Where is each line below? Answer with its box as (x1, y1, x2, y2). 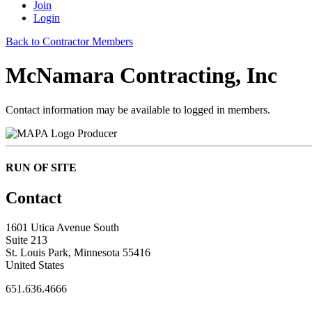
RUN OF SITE (6, 162, 77, 174)
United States (6, 259, 64, 272)
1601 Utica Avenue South (6, 221, 119, 234)
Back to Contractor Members (6, 36, 133, 47)
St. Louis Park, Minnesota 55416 (6, 247, 150, 259)
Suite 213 (6, 234, 47, 247)
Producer (77, 127, 117, 139)
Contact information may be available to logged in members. (6, 103, 270, 116)
